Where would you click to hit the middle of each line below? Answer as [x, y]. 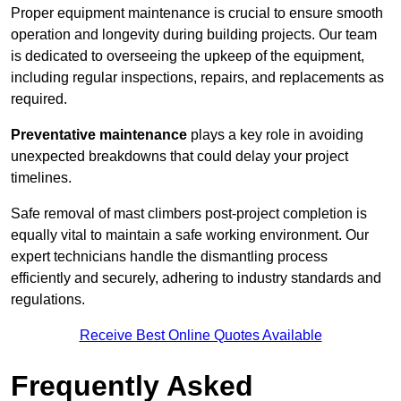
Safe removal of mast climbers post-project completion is [189, 214]
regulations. [48, 300]
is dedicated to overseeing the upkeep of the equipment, [188, 56]
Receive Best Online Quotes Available [200, 336]
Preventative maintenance [99, 135]
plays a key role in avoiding [275, 135]
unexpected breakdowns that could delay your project [179, 157]
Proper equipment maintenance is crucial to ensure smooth [197, 13]
